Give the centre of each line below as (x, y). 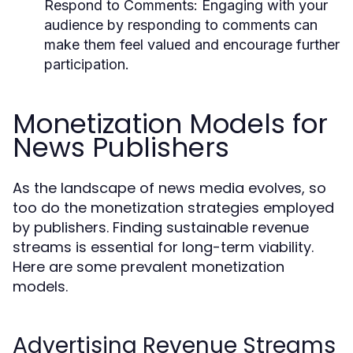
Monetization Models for (170, 124)
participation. (87, 64)
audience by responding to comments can (181, 25)
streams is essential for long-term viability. (163, 247)
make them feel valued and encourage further (192, 45)
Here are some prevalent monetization (149, 267)
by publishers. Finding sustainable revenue (161, 227)
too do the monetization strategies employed (173, 208)
